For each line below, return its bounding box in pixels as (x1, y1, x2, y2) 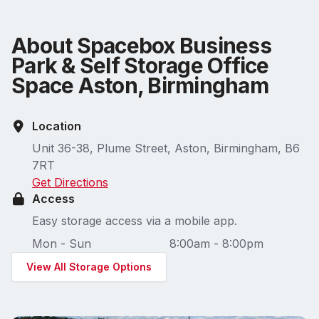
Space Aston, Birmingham (11, 73, 268, 99)
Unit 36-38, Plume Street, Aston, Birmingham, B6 (31, 141, 300, 156)
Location (31, 119, 81, 134)
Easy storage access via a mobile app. (31, 214, 237, 229)
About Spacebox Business (11, 33, 271, 59)
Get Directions (31, 175, 108, 190)
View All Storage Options (26, 261, 152, 273)
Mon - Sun (31, 236, 91, 251)
